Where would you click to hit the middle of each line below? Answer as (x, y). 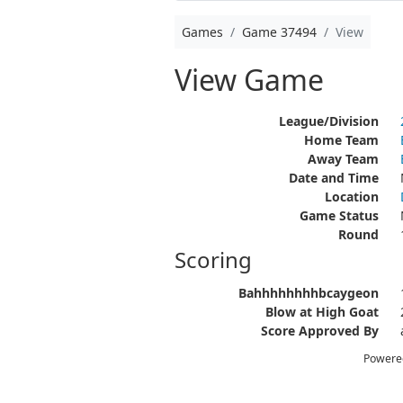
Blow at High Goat (322, 312)
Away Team (343, 159)
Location (351, 197)
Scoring (213, 260)
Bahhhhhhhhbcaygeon (308, 293)
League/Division (328, 121)
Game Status (339, 215)
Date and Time (333, 178)
